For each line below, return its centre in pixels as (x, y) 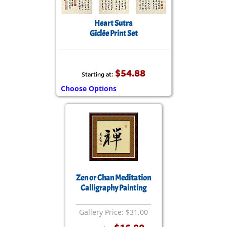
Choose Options (88, 88)
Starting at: (97, 74)
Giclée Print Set (113, 33)
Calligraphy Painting (113, 188)
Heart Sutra (113, 23)
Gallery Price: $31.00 (113, 212)
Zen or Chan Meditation (113, 178)
